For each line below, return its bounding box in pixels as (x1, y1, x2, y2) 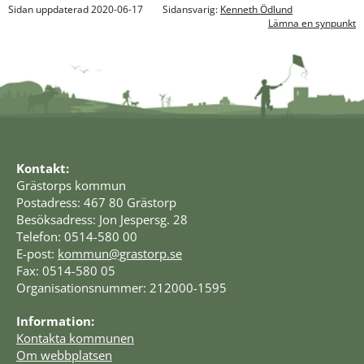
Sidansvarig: (162, 2, 220, 16)
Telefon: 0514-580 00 (16, 227, 137, 245)
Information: (16, 312, 94, 329)
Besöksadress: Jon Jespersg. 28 (16, 210, 188, 227)
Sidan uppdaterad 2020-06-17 (8, 2, 143, 16)
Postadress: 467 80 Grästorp (16, 193, 176, 210)
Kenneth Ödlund (220, 2, 292, 16)
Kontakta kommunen (16, 329, 134, 346)
